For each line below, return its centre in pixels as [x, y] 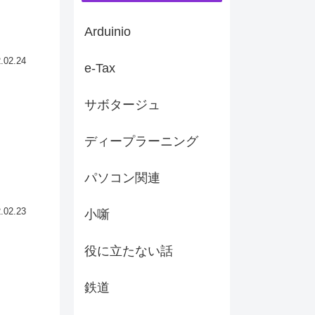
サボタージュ [122, 105]
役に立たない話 [129, 251]
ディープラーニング [141, 142]
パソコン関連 [122, 178]
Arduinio [108, 32]
